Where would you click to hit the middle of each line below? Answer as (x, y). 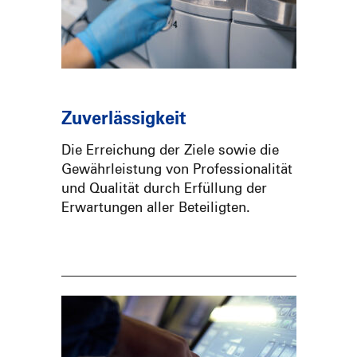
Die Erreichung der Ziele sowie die (170, 151)
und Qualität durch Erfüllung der (164, 190)
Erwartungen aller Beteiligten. (155, 209)
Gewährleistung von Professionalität (177, 171)
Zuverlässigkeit (124, 120)
